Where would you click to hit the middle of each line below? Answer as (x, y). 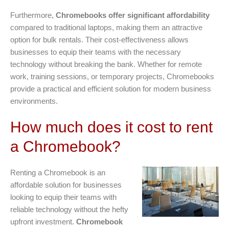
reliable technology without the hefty (69, 209)
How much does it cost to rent (111, 127)
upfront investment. (43, 221)
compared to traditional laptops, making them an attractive (106, 27)
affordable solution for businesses (66, 185)
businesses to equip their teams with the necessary (96, 52)
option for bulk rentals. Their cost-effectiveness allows (99, 39)
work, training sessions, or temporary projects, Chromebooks (112, 76)
